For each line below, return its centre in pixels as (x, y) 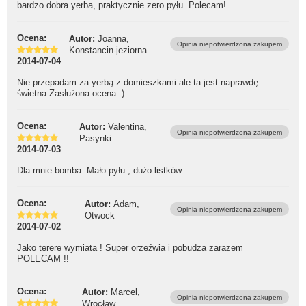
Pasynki (95, 138)
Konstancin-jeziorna (108, 50)
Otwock (100, 215)
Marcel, (125, 292)
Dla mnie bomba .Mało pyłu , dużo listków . (102, 171)
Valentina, (127, 126)
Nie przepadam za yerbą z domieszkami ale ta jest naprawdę (138, 83)
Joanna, (113, 38)
